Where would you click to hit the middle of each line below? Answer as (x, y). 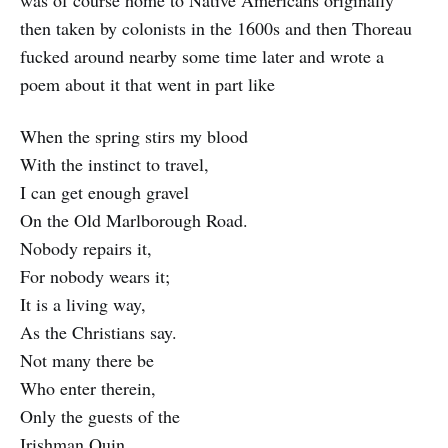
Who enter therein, (88, 388)
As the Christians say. (98, 332)
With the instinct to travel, (114, 164)
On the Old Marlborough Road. (134, 220)
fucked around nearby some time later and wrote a (202, 56)
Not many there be (87, 360)
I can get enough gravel (104, 192)
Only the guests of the (100, 416)
